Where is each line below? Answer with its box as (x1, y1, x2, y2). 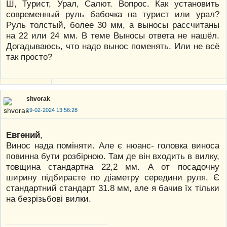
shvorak (26, 95, 50, 103)
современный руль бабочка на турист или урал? (6, 9, 219, 19)
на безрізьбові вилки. (6, 193, 91, 204)
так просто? (6, 51, 52, 62)
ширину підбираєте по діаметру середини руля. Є (6, 172, 219, 182)
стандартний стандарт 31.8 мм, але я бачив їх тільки (6, 182, 219, 193)
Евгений (6, 129, 40, 140)
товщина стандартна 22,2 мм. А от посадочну (6, 161, 219, 172)
